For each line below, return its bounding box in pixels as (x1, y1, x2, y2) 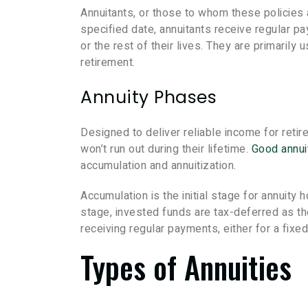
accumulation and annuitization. (80, 157, 236, 175)
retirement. (80, 54, 135, 71)
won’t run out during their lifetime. (80, 141, 252, 158)
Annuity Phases (80, 85, 217, 110)
